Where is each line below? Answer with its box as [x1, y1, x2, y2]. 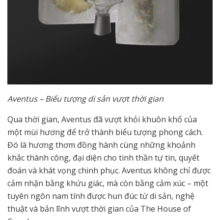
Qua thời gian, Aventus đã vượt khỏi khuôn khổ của [7, 113, 197, 125]
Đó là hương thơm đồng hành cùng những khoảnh [7, 139, 195, 150]
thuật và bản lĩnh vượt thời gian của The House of [7, 203, 191, 214]
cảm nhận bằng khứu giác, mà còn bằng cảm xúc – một [7, 177, 208, 189]
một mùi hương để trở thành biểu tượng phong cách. [7, 126, 203, 137]
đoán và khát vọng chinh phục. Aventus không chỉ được [7, 165, 211, 176]
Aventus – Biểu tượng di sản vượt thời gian [7, 93, 164, 104]
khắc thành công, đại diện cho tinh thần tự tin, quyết [7, 152, 199, 163]
